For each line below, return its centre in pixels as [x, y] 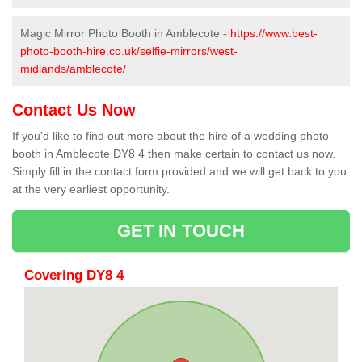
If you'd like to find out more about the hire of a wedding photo [170, 136]
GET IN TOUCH [181, 231]
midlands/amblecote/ [73, 69]
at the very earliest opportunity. [91, 189]
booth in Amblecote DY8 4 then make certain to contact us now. [174, 154]
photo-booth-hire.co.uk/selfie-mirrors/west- [129, 51]
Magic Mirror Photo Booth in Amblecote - [125, 34]
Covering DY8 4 [74, 276]
